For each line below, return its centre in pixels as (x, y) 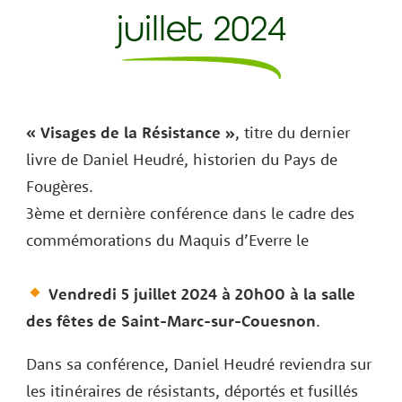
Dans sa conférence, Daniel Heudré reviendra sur (198, 363)
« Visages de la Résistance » (130, 132)
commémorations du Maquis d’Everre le (167, 240)
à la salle (323, 293)
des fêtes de (71, 320)
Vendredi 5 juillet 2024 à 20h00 (165, 293)
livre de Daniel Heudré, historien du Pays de (181, 159)
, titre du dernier (292, 132)
